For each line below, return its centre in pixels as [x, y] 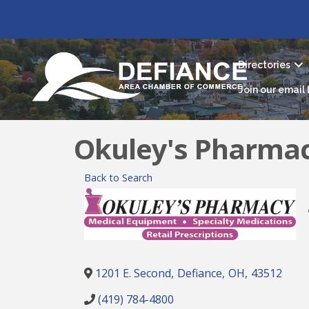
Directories [264, 65]
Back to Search [118, 177]
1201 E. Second [133, 273]
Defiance [200, 273]
